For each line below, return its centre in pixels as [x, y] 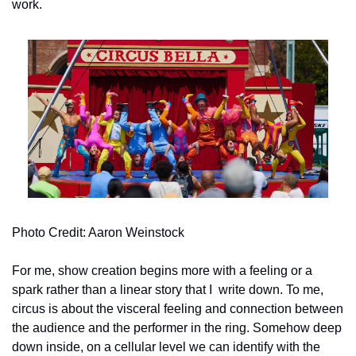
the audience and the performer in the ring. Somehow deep [177, 327]
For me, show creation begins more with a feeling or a [162, 270]
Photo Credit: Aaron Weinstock [98, 232]
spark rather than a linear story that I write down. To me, [168, 289]
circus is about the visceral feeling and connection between [178, 308]
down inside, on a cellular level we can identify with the [166, 346]
